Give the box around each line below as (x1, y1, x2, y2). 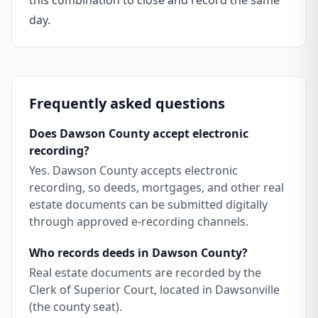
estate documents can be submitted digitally (29, 197, 268, 212)
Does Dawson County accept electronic (29, 126, 248, 141)
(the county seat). (29, 299, 122, 314)
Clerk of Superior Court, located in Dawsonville (29, 282, 280, 297)
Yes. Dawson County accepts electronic (29, 163, 238, 178)
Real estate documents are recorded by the (29, 265, 261, 280)
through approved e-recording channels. (29, 214, 248, 229)
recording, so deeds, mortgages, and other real (29, 180, 284, 195)
